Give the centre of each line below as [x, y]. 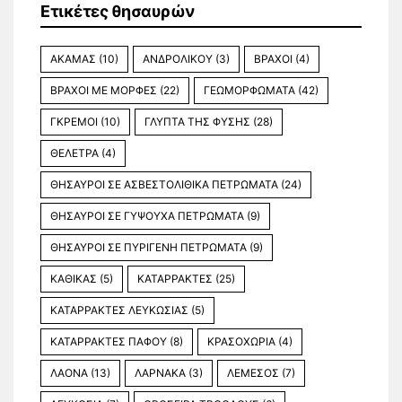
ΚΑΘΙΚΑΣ [74, 279]
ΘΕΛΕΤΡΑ [74, 153]
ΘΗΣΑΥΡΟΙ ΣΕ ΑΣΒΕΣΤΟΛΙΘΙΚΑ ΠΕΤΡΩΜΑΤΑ [164, 185]
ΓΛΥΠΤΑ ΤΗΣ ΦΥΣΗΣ [197, 122]
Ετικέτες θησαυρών [118, 12]
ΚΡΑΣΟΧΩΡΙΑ [241, 342]
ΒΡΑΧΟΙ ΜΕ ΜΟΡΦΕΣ [104, 91]
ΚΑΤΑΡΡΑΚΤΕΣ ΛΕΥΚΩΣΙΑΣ [119, 310]
